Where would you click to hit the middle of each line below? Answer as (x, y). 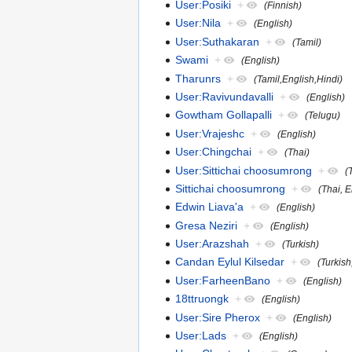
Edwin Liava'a (210, 207)
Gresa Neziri (207, 225)
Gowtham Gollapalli (224, 115)
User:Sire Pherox (218, 317)
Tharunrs (198, 78)
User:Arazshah (213, 244)
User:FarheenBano (223, 280)
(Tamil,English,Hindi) (299, 79)
